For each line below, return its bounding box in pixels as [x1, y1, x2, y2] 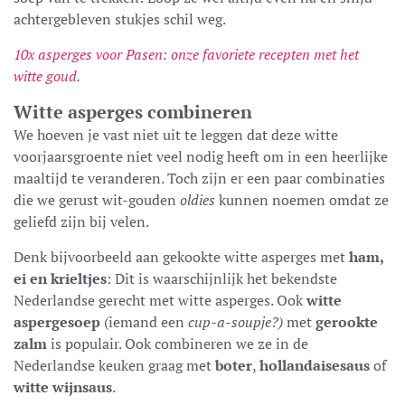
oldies [180, 189, 215, 210]
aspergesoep [14, 311, 100, 332]
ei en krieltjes [14, 268, 107, 288]
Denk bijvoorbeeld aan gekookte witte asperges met [14, 246, 349, 267]
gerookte [316, 311, 378, 332]
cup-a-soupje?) [188, 311, 287, 332]
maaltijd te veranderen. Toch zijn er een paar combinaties [14, 167, 385, 188]
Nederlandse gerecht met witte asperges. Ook [14, 289, 306, 310]
